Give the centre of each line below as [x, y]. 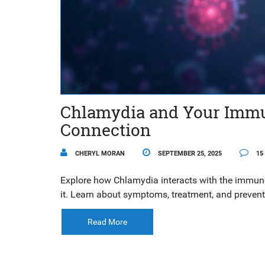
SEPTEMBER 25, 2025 [189, 153]
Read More [107, 222]
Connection [106, 130]
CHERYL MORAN [99, 153]
